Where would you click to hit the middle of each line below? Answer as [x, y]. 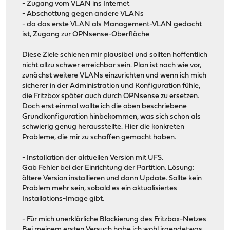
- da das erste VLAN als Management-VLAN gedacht [112, 25]
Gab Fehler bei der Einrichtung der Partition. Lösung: [109, 168]
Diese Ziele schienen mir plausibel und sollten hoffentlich [115, 55]
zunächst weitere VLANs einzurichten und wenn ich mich [114, 76]
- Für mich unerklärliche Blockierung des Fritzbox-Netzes [114, 220]
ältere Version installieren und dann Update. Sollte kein [112, 179]
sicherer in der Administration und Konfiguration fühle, [111, 86]
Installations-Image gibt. [63, 199]
